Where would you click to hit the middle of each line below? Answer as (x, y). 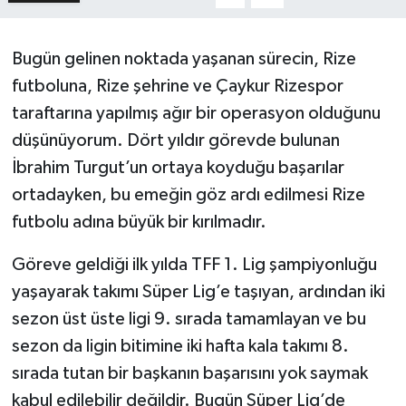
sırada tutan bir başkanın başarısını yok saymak (189, 374)
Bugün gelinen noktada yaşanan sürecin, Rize (184, 59)
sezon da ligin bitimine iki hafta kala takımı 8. (180, 347)
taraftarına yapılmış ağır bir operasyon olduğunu (196, 114)
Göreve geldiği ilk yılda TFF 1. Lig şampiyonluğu (194, 265)
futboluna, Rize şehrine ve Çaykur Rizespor (177, 87)
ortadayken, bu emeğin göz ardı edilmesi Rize (188, 195)
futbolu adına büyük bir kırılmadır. (139, 222)
